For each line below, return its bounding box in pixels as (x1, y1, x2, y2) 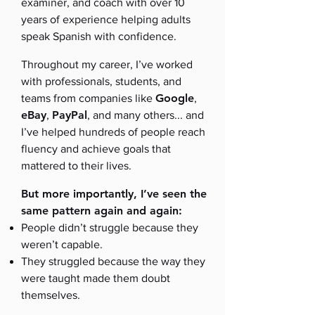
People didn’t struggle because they (21, 221, 198, 233)
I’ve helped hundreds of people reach (21, 126, 205, 138)
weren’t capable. (21, 238, 103, 250)
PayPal (52, 108, 87, 122)
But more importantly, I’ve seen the (21, 187, 207, 200)
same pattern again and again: (21, 204, 182, 217)
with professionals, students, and (21, 75, 181, 87)
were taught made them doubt (21, 272, 170, 284)
